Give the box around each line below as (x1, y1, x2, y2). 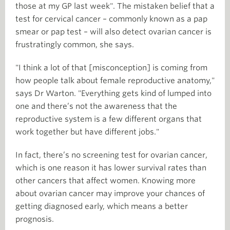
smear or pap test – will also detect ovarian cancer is (15, 27, 212, 36)
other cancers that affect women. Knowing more (15, 176, 196, 185)
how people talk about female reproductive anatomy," (15, 76, 215, 85)
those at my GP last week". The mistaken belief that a (15, 2, 215, 11)
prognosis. (15, 215, 54, 224)
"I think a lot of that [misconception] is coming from (15, 63, 207, 72)
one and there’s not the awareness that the (15, 102, 177, 111)
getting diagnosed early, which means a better (15, 202, 188, 211)
